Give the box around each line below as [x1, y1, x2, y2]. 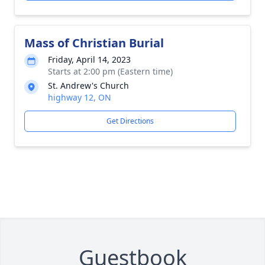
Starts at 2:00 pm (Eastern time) [48, 66, 173, 77]
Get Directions [106, 116, 154, 126]
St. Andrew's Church [48, 80, 129, 91]
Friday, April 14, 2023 [48, 54, 131, 65]
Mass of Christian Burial [24, 35, 164, 51]
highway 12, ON [48, 92, 111, 103]
